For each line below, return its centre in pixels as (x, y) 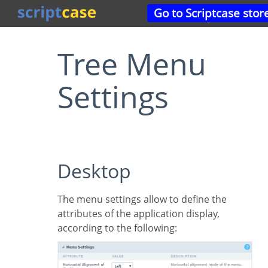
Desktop (101, 171)
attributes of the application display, (138, 214)
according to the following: (117, 228)
